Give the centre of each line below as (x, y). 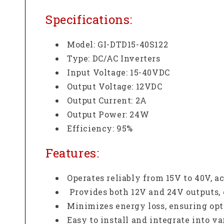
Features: (72, 153)
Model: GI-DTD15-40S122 (118, 44)
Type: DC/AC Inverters (114, 58)
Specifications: (89, 20)
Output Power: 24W (108, 114)
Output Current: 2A (107, 100)
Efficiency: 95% (100, 128)
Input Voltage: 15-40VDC (118, 72)
